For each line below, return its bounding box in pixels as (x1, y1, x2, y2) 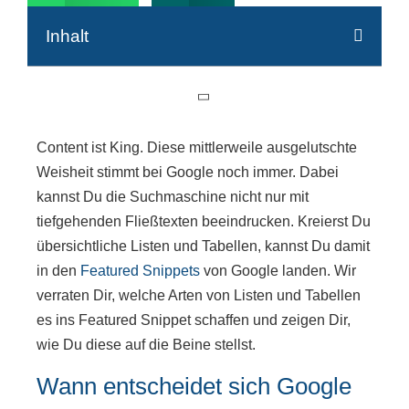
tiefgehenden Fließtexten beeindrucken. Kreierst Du (37, 214, 371, 230)
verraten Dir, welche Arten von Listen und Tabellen (37, 288, 361, 304)
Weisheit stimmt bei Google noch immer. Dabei (37, 164, 339, 181)
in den (37, 263, 80, 279)
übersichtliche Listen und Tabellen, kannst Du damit (37, 238, 370, 255)
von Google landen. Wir (200, 263, 356, 279)
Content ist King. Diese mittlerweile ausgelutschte (37, 140, 357, 156)
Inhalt (46, 26, 89, 47)
